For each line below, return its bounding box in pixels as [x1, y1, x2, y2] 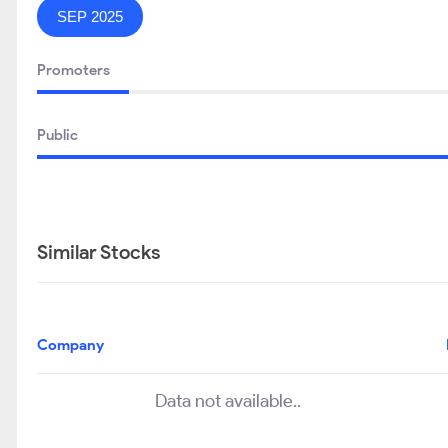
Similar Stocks [37, 240, 160, 264]
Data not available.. [154, 390, 301, 412]
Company [37, 336, 104, 354]
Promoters [37, 61, 110, 79]
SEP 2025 [57, 8, 123, 25]
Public [37, 126, 78, 144]
